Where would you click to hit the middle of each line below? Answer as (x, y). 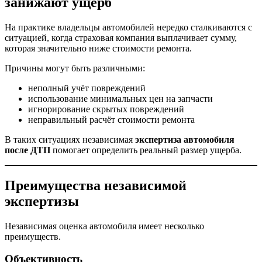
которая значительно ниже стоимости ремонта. (98, 48)
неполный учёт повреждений (87, 88)
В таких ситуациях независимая (70, 139)
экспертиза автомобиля (185, 139)
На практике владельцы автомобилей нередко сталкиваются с (128, 27)
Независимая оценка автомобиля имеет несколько (104, 226)
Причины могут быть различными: (75, 68)
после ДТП (27, 150)
